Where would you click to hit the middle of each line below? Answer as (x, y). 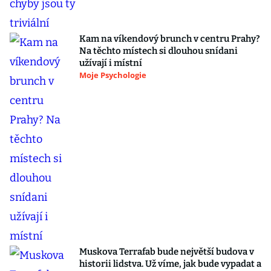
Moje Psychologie (113, 75)
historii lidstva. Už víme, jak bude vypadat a (170, 264)
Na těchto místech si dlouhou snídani (158, 51)
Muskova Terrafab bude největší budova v (167, 252)
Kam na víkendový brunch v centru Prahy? (170, 39)
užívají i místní (111, 63)
